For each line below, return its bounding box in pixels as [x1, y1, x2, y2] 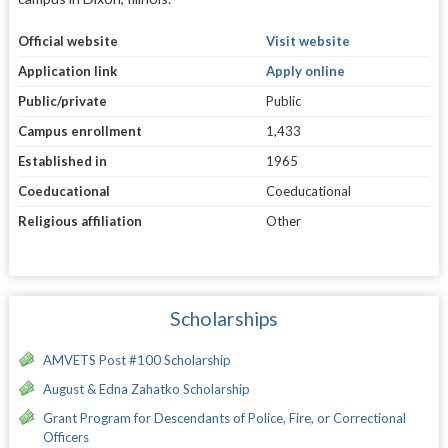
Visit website [265, 33, 350, 50]
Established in [17, 153, 107, 170]
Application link [17, 63, 117, 80]
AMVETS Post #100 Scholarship [42, 352, 231, 369]
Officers [42, 429, 89, 446]
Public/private [17, 93, 107, 110]
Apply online [265, 63, 345, 80]
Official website [17, 33, 118, 50]
